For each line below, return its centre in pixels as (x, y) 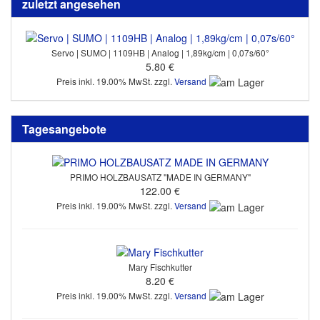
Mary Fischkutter (160, 266)
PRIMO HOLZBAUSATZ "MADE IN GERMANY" (160, 177)
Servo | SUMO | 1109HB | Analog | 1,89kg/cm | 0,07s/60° (160, 52)
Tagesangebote (64, 129)
